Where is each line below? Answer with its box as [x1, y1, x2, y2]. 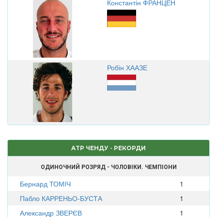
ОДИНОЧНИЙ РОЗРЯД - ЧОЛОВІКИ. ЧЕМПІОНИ [40, 163, 177, 170]
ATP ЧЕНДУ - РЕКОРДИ [71, 144, 146, 152]
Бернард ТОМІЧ [20, 178, 71, 188]
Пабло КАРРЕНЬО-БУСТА [20, 193, 102, 203]
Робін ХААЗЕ [107, 62, 147, 72]
